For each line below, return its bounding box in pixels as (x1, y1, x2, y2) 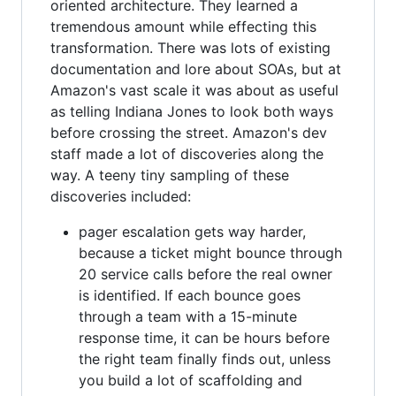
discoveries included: (50, 187, 191, 205)
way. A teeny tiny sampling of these (50, 165, 289, 184)
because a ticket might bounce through (79, 243, 342, 262)
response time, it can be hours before (79, 328, 330, 346)
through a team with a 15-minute (79, 307, 297, 325)
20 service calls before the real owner (79, 264, 332, 283)
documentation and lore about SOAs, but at (50, 59, 341, 78)
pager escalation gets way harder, (79, 222, 306, 240)
